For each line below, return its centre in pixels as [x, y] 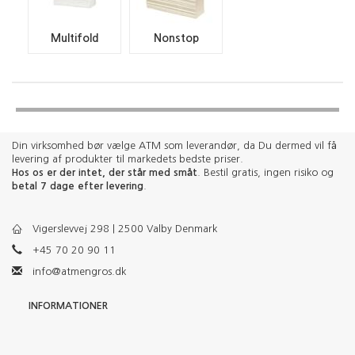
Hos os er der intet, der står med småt [105, 172]
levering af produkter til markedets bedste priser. [128, 158]
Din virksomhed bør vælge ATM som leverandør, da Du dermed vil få [174, 145]
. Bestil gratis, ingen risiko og [265, 172]
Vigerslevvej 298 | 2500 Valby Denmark [125, 228]
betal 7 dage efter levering [78, 185]
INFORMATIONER [68, 305]
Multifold [74, 38]
